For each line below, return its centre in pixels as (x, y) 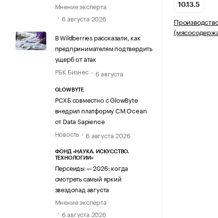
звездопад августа (82, 189)
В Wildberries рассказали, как (98, 37)
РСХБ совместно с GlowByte (96, 99)
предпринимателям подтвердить (103, 48)
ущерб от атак (75, 59)
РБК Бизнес (72, 71)
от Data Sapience (80, 120)
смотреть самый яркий (88, 178)
